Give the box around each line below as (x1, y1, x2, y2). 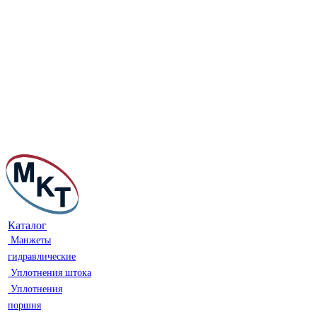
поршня (8, 300, 41, 311)
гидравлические (8, 251, 76, 262)
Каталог (8, 219, 47, 231)
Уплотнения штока (11, 267, 91, 278)
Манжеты (11, 235, 51, 246)
